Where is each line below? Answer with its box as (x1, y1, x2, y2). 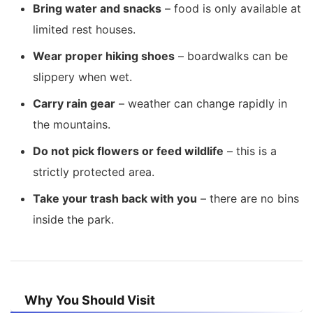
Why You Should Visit (24, 292, 155, 307)
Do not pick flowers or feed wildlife (33, 143, 224, 158)
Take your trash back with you (33, 191, 197, 205)
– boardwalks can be (175, 48, 288, 63)
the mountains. (33, 117, 110, 131)
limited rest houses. (33, 22, 136, 36)
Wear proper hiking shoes (33, 48, 175, 63)
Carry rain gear (33, 96, 115, 110)
